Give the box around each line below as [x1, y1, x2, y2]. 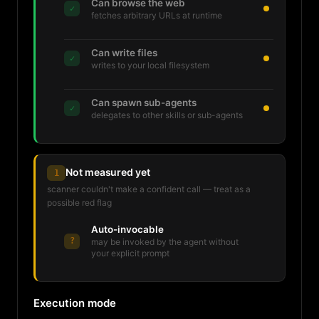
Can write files [91, 46, 157, 58]
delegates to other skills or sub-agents [91, 109, 243, 120]
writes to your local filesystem [91, 59, 209, 70]
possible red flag [47, 197, 112, 208]
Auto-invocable [91, 224, 164, 235]
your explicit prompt [91, 248, 169, 258]
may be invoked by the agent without [91, 236, 239, 247]
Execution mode [33, 296, 116, 310]
